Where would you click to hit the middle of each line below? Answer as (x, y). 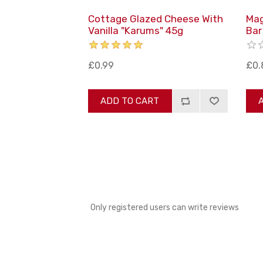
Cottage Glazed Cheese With (155, 18)
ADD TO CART (130, 101)
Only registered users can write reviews (165, 207)
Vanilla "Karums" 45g (135, 30)
